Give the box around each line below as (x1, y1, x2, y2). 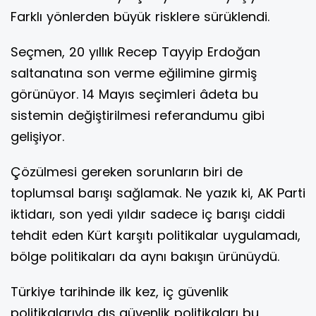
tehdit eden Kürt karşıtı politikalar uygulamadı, (11, 226, 300, 245)
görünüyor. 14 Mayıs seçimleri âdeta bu (11, 85, 258, 104)
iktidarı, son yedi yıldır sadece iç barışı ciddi (11, 205, 285, 224)
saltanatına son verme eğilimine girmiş (11, 64, 257, 83)
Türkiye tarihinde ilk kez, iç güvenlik (11, 283, 229, 301)
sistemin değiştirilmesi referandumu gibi (11, 107, 265, 125)
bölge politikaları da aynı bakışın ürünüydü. (11, 248, 279, 266)
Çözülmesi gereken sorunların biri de (11, 163, 243, 181)
